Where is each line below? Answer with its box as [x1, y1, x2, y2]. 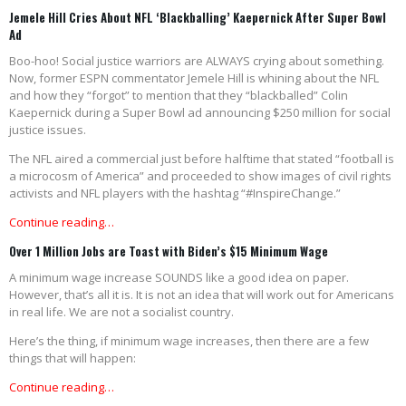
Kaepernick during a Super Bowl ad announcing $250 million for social [9, 104, 391, 121]
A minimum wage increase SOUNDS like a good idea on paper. [9, 269, 349, 286]
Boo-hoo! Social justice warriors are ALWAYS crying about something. [9, 53, 384, 70]
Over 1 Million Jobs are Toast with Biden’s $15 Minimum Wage [9, 242, 328, 261]
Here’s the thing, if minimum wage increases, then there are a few [9, 333, 369, 350]
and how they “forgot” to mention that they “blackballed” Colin [9, 87, 348, 104]
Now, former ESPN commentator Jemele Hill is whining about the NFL [9, 70, 379, 87]
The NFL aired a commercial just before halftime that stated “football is [9, 150, 394, 168]
